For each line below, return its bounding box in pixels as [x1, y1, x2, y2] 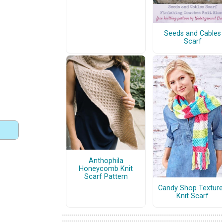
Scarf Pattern [84, 172, 128, 181]
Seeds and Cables [164, 29, 221, 38]
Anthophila [88, 156, 123, 165]
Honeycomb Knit [79, 164, 133, 173]
